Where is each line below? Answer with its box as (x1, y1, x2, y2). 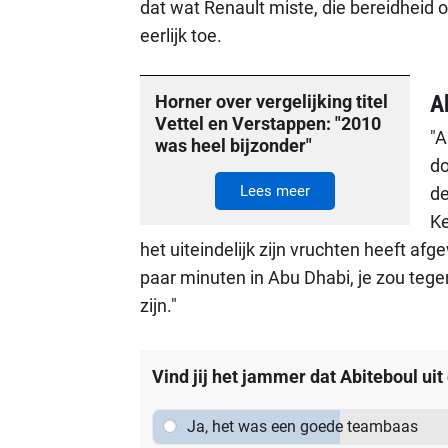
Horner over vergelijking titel (154, 91, 388, 112)
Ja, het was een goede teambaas (187, 417, 418, 436)
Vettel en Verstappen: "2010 (154, 113, 381, 134)
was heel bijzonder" (154, 135, 312, 156)
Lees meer (239, 182, 310, 200)
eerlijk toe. (139, 25, 222, 46)
